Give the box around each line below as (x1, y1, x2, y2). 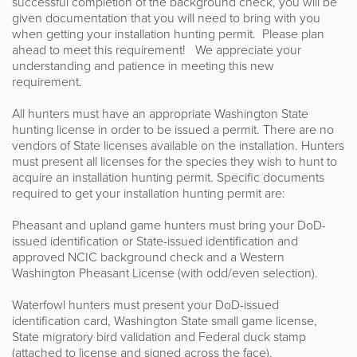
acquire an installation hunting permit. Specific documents (12, 167, 324, 186)
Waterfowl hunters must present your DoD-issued (12, 295, 279, 313)
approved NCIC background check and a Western (12, 247, 284, 265)
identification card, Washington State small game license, (12, 311, 317, 329)
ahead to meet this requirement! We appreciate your (12, 40, 301, 58)
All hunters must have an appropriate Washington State (12, 104, 308, 122)
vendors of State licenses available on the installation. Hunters (12, 135, 344, 154)
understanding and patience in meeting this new (12, 56, 274, 74)
